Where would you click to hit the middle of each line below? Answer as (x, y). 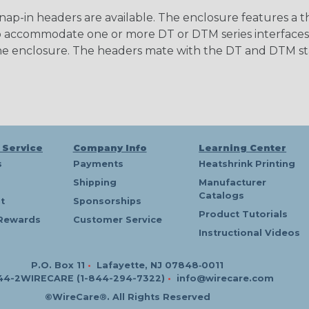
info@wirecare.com (225, 278)
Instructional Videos (250, 233)
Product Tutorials (243, 214)
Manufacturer (233, 182)
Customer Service (117, 220)
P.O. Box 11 (60, 265)
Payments (98, 164)
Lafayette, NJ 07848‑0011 (160, 265)
